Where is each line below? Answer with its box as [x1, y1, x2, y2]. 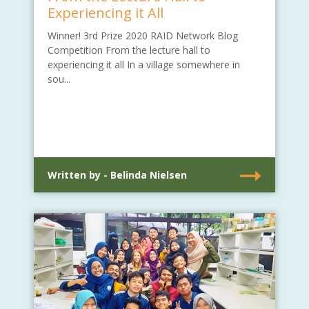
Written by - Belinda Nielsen [48, 168, 187, 181]
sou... [48, 72, 70, 86]
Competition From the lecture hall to [48, 43, 210, 57]
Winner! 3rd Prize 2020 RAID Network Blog [48, 28, 238, 42]
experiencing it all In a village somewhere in [48, 57, 240, 71]
